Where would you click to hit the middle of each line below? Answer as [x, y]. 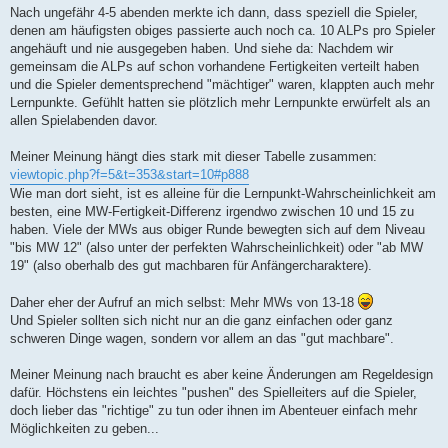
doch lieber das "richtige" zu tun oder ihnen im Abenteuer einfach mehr [213, 410]
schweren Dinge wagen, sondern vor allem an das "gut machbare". [202, 338]
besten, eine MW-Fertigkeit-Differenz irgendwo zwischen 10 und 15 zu [212, 211]
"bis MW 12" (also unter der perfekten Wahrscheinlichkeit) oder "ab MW [216, 247]
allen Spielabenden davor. [84, 120]
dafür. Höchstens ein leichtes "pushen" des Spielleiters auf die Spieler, [213, 392]
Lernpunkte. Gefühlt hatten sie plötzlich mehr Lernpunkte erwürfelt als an [220, 102]
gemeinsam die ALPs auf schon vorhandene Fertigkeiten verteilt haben [214, 66]
